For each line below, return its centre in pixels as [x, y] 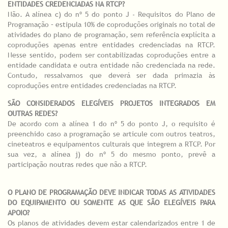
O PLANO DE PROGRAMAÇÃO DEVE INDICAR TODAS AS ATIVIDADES [111, 193]
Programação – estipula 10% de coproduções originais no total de [111, 25]
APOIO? [19, 213]
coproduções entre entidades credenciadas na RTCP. [93, 86]
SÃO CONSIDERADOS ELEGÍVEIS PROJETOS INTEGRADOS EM [111, 104]
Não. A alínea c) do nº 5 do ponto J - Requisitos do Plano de [111, 15]
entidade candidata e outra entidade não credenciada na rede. [111, 65]
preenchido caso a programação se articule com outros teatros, [111, 134]
